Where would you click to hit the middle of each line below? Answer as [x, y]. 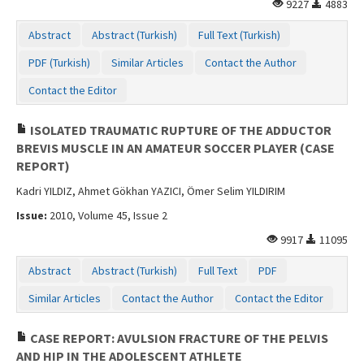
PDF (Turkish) [59, 62]
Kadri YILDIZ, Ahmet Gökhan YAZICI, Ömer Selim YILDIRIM [151, 191]
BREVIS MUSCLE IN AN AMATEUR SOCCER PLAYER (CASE [175, 147]
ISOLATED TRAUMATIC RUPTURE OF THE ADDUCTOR [180, 130]
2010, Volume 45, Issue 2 [107, 215]
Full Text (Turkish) [239, 35]
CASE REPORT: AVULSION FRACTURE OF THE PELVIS [178, 338]
